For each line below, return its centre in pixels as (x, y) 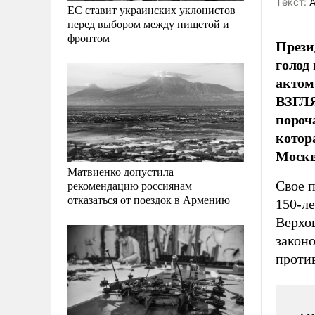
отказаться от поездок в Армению (149, 200)
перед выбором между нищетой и (148, 24)
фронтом (89, 38)
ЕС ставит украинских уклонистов (152, 10)
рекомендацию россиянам (130, 186)
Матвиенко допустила (121, 172)
